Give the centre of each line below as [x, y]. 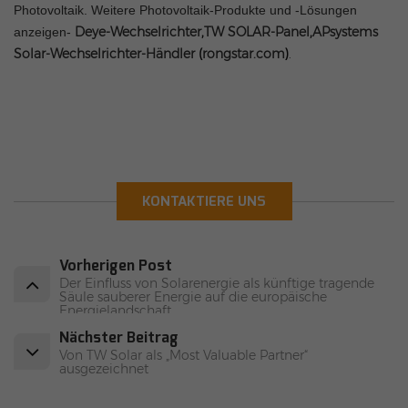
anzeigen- [44, 32]
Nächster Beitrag [119, 337]
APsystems [345, 32]
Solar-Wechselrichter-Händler [104, 54]
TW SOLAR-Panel [257, 32]
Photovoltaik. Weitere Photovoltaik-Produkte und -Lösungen [185, 10]
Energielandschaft [115, 310]
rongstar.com [244, 54]
